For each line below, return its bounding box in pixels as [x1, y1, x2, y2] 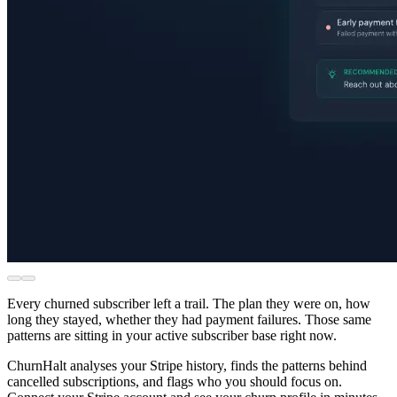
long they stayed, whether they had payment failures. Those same [7, 311, 371, 327]
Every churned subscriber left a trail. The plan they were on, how [7, 295, 370, 311]
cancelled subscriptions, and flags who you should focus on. [7, 373, 342, 389]
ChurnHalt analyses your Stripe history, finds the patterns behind [7, 357, 367, 373]
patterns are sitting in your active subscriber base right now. [7, 327, 337, 343]
